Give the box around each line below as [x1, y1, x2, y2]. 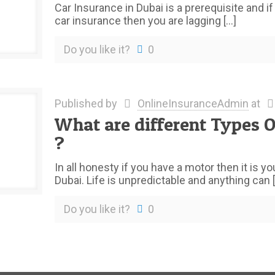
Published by [54, 97, 120, 110]
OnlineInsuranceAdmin [137, 97, 249, 110]
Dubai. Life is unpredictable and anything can [54, 174, 270, 187]
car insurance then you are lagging [54, 14, 221, 27]
